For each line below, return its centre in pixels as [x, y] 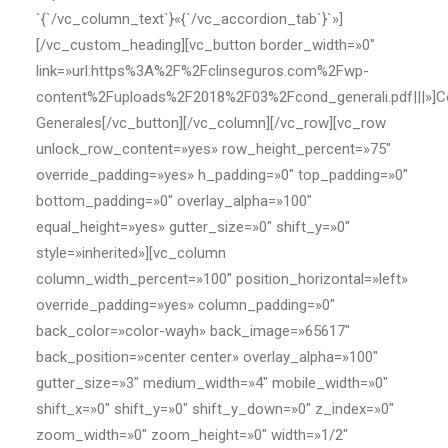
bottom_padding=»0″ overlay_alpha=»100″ [174, 201]
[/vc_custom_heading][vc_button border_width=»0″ [205, 45]
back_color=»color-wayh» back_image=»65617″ [193, 331]
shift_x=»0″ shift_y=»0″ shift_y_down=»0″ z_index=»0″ [215, 409]
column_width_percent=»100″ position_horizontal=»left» [222, 279]
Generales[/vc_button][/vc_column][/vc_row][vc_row [211, 123]
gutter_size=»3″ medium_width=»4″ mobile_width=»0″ [212, 383]
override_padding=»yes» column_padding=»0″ [185, 305]
